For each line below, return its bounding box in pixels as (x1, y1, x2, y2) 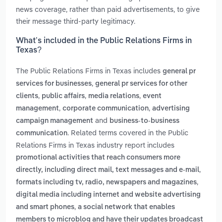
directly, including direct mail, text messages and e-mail (16, 166, 199, 174)
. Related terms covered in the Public (67, 128, 188, 138)
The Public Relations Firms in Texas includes (16, 66, 163, 76)
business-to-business (110, 117, 179, 125)
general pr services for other (95, 80, 187, 88)
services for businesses (16, 80, 92, 88)
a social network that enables (78, 204, 175, 211)
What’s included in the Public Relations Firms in (16, 37, 192, 46)
